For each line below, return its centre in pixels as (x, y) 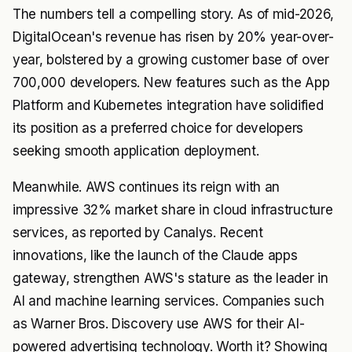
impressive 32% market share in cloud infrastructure (173, 210)
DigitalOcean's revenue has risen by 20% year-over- (173, 37)
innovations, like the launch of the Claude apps (155, 255)
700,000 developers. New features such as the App (171, 82)
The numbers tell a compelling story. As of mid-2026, (173, 14)
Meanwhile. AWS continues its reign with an (147, 187)
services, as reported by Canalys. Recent (138, 233)
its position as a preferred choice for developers (158, 128)
